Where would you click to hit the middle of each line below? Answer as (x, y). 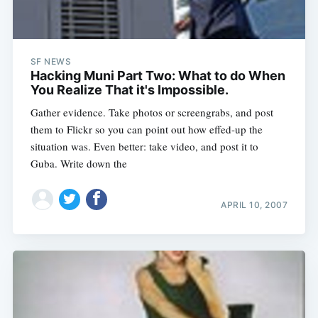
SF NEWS (51, 61)
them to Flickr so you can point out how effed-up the (146, 129)
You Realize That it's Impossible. (129, 89)
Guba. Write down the (78, 163)
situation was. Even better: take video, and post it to (144, 146)
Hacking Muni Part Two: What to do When (158, 75)
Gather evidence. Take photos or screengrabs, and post (152, 112)
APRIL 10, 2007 (254, 205)
